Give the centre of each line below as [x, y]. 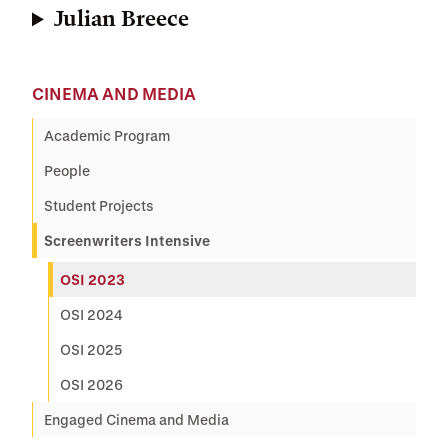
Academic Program [107, 136]
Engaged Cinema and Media [136, 420]
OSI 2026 [91, 385]
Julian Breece [122, 19]
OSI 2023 [92, 280]
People [67, 171]
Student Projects [99, 206]
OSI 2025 [91, 350]
